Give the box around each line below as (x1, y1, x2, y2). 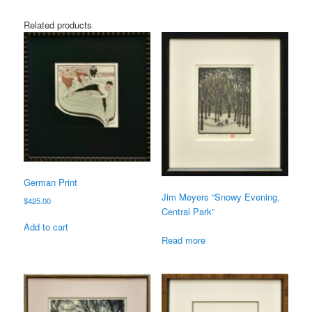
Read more (161, 233, 205, 247)
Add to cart (24, 220, 69, 234)
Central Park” (161, 205, 214, 219)
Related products (24, 17, 93, 31)
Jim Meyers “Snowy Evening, (161, 190, 280, 204)
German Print (24, 175, 78, 189)
